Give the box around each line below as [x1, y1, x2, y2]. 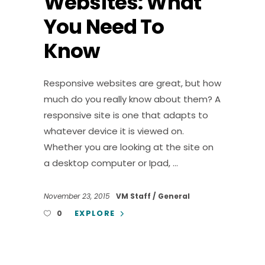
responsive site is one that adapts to [44, 109, 208, 122]
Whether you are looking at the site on [44, 141, 214, 154]
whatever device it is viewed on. [44, 125, 184, 138]
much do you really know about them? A [44, 93, 221, 106]
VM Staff [116, 190, 153, 201]
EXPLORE [75, 207, 115, 219]
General [158, 190, 190, 201]
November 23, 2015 [44, 190, 112, 201]
